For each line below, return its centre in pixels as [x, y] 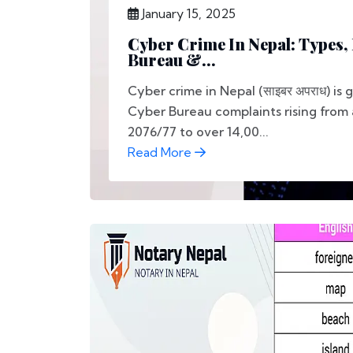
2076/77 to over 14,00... [198, 132]
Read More [161, 152]
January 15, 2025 [187, 13]
